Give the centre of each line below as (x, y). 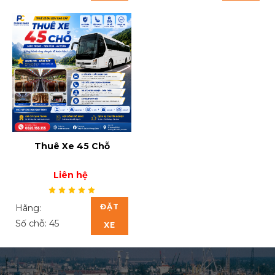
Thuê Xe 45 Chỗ (72, 146)
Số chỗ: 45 (37, 223)
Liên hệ (70, 175)
